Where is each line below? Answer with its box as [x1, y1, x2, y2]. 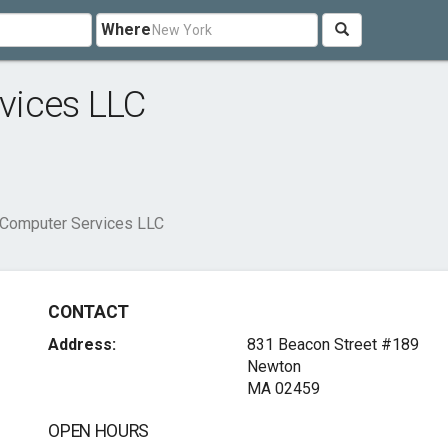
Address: [48, 335, 117, 354]
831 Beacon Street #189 [246, 335, 419, 354]
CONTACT [48, 302, 129, 322]
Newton [246, 357, 301, 376]
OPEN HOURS [48, 421, 149, 441]
